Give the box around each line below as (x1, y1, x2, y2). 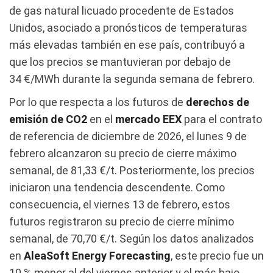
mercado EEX (115, 112, 182, 126)
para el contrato (182, 112, 262, 126)
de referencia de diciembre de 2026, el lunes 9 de (9, 129, 247, 143)
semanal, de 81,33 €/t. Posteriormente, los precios (9, 163, 255, 177)
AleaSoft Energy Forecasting (24, 249, 171, 262)
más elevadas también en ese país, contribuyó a (9, 38, 245, 51)
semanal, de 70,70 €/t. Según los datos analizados (9, 232, 254, 245)
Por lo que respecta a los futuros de (9, 95, 186, 108)
